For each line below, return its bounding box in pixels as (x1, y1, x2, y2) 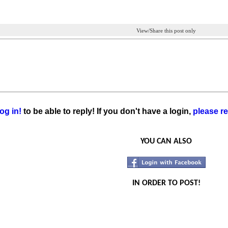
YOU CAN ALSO (140, 137, 192, 146)
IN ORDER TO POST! (132, 179, 201, 187)
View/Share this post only (136, 27, 196, 34)
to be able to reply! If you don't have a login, (21, 107, 193, 116)
